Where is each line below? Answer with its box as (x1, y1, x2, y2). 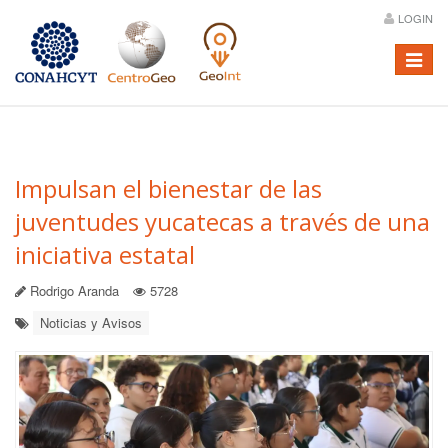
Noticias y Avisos (40, 313, 142, 332)
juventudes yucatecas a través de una (15, 205, 430, 238)
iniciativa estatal (15, 238, 195, 271)
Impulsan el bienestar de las (15, 172, 322, 205)
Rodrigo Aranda (26, 281, 119, 300)
